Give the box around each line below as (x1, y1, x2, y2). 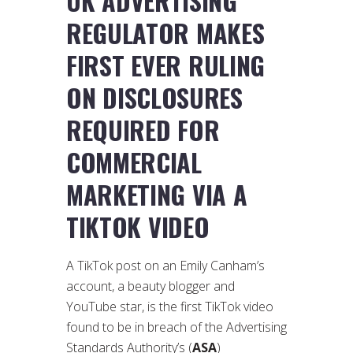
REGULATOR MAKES (66, 14, 265, 52)
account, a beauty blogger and (66, 277, 235, 295)
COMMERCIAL (66, 143, 202, 181)
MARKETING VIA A (66, 176, 247, 214)
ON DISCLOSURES (66, 79, 243, 117)
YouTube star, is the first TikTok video (66, 298, 273, 316)
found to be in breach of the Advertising (66, 318, 287, 336)
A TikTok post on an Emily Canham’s (66, 257, 265, 275)
